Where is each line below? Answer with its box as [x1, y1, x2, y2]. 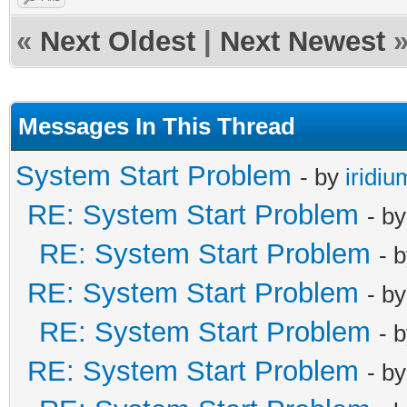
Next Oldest [40, 25, 195, 58]
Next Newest [220, 25, 385, 58]
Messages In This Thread [18, 113, 295, 141]
